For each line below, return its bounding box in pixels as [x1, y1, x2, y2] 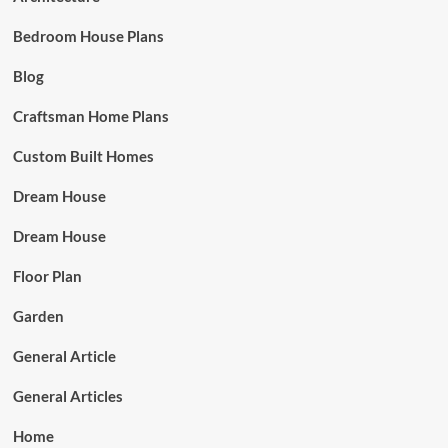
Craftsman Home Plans [12, 107, 169, 125]
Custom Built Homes [12, 147, 154, 165]
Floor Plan [12, 267, 82, 285]
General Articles [12, 387, 123, 405]
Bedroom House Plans [12, 27, 164, 45]
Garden [12, 307, 64, 325]
